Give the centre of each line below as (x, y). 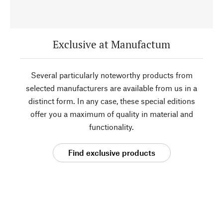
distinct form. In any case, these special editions (111, 101)
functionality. (111, 127)
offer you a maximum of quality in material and (111, 114)
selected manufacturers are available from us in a (111, 88)
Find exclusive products (111, 153)
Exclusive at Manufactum (111, 44)
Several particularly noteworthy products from (111, 75)
